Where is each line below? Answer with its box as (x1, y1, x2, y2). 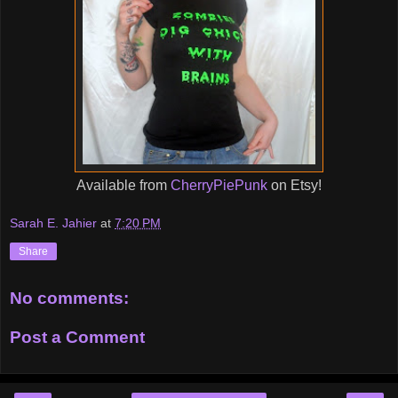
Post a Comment (10, 327, 145, 346)
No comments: (10, 289, 129, 308)
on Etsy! (267, 177, 322, 193)
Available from (76, 177, 171, 193)
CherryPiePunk (171, 177, 267, 193)
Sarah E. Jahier (10, 216, 97, 231)
